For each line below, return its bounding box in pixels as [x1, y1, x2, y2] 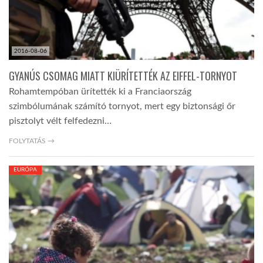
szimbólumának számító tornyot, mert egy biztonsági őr [9, 102, 235, 112]
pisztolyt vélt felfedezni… [9, 116, 112, 126]
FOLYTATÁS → [9, 137, 55, 145]
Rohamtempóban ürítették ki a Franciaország [9, 87, 191, 97]
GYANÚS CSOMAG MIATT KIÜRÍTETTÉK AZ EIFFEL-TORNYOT [9, 68, 237, 84]
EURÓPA [14, 167, 37, 173]
